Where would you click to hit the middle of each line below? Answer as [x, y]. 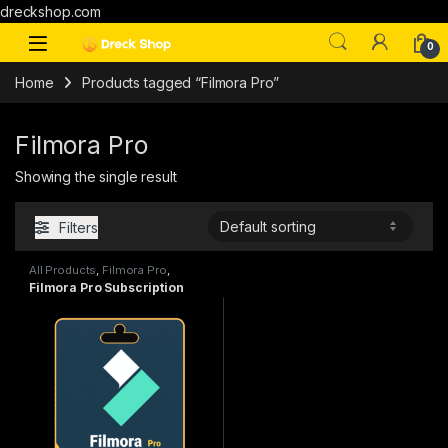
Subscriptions [68, 280]
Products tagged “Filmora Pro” [181, 82]
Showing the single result [96, 177]
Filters [78, 227]
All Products [63, 269]
